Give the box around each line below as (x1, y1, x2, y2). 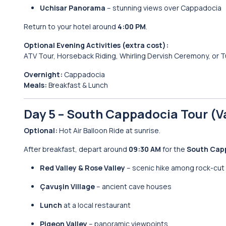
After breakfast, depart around (24, 144, 129, 154)
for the (161, 144, 187, 154)
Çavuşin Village (40, 182, 95, 191)
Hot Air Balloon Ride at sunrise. (58, 126, 160, 135)
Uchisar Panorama (40, 3, 105, 13)
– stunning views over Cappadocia (105, 3, 221, 13)
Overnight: (24, 70, 63, 79)
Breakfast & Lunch (47, 80, 108, 90)
